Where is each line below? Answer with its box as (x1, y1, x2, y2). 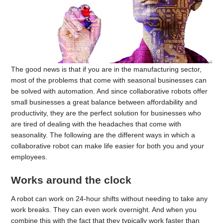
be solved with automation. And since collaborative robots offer (11, 87, 208, 95)
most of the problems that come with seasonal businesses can (11, 76, 207, 84)
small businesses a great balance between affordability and (11, 98, 198, 106)
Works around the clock (11, 174, 132, 186)
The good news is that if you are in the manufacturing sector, (11, 65, 202, 73)
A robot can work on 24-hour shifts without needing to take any (11, 194, 208, 203)
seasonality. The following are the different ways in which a (11, 130, 196, 139)
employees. (11, 152, 48, 161)
